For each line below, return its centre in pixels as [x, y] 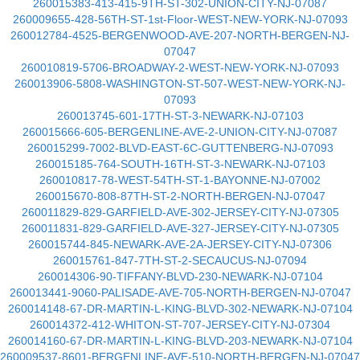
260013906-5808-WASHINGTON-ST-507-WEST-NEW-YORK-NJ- [180, 84]
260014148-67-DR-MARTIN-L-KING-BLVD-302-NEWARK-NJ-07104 [180, 309]
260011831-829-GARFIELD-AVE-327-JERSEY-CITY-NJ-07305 [180, 228]
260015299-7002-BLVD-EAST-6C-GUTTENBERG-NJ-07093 [180, 148]
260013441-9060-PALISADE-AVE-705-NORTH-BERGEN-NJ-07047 [180, 292]
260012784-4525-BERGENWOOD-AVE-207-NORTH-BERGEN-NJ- [180, 35]
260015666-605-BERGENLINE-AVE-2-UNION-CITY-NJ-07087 [180, 132]
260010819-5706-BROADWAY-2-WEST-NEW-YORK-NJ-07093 [180, 67]
